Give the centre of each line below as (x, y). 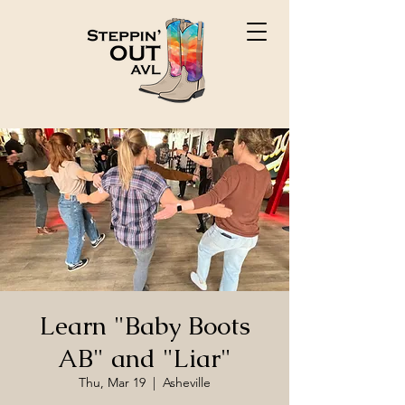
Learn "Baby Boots (145, 325)
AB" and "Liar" (145, 358)
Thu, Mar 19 (112, 382)
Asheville (187, 382)
